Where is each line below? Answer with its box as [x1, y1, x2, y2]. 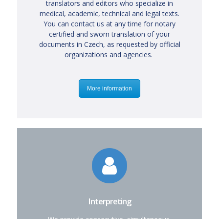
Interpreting [88, 195, 131, 207]
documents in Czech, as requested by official [39, 40, 180, 49]
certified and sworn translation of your [49, 29, 170, 39]
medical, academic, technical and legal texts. [40, 9, 179, 18]
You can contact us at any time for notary [44, 19, 175, 28]
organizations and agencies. [65, 50, 154, 59]
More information [87, 85, 132, 92]
